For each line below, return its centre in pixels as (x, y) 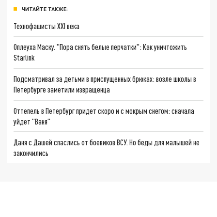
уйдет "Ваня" (32, 121)
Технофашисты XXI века (47, 26)
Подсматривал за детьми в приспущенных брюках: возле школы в (105, 78)
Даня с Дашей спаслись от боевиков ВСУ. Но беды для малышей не (107, 142)
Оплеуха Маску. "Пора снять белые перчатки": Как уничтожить (101, 47)
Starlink (24, 58)
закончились (31, 153)
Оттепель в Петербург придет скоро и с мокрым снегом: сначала (104, 110)
